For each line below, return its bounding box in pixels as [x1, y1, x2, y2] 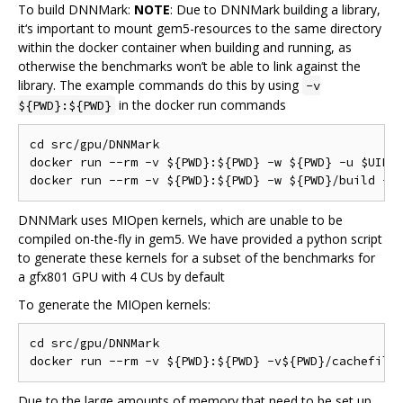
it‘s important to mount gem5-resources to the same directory [18, 20, 381, 38]
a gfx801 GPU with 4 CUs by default [18, 268, 225, 286]
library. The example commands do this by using [18, 76, 302, 94]
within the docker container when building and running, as [18, 39, 352, 57]
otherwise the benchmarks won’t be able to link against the [18, 58, 361, 76]
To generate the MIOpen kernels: [18, 296, 210, 314]
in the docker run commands [115, 96, 286, 114]
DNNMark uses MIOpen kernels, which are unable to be [18, 211, 343, 229]
